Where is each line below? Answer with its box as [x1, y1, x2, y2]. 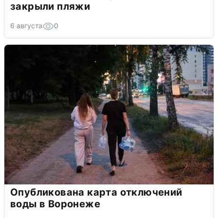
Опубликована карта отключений [10, 186, 182, 199]
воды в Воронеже [10, 198, 100, 210]
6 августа [10, 21, 42, 30]
